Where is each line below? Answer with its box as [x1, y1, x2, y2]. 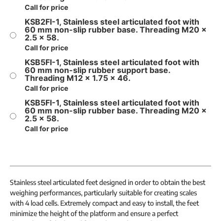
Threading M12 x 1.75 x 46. [25, 73, 131, 83]
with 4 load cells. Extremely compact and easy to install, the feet [10, 198, 199, 207]
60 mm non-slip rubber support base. [25, 65, 170, 75]
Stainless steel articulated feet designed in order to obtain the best [10, 178, 205, 186]
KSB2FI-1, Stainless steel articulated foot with [25, 16, 199, 27]
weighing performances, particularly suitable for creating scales [10, 188, 197, 197]
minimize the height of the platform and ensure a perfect [10, 209, 178, 218]
